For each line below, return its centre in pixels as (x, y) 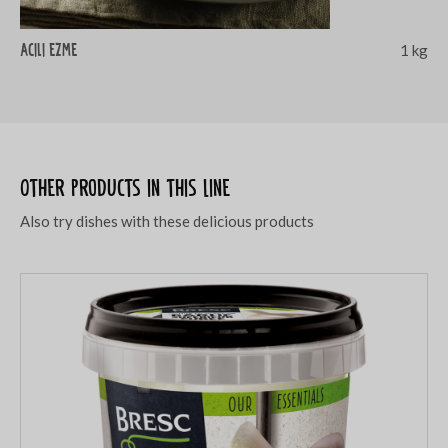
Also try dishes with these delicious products (167, 220)
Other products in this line (125, 187)
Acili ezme (48, 50)
